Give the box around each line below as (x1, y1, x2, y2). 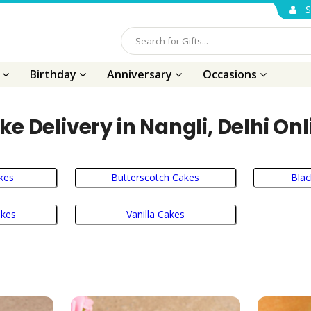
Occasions (203, 67, 260, 82)
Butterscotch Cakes (111, 170, 200, 184)
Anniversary (107, 67, 175, 82)
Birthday (30, 67, 79, 82)
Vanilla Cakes (126, 208, 185, 221)
